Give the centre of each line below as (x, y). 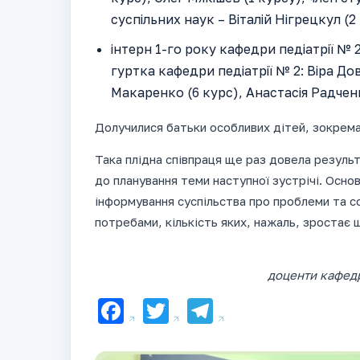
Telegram (271, 311)
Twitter (211, 311)
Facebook (182, 311)
